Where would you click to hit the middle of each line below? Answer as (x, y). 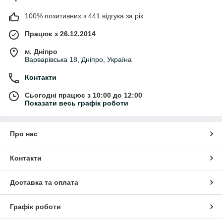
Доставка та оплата (44, 182)
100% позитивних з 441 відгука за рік (84, 16)
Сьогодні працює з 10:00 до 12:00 (83, 95)
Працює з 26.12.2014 (60, 33)
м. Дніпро (41, 51)
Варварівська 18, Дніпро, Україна (78, 59)
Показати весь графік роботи (77, 103)
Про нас (24, 134)
